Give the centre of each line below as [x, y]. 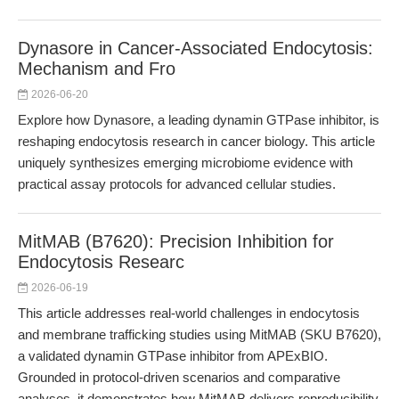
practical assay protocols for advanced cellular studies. [177, 184]
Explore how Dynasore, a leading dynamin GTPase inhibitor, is [199, 120]
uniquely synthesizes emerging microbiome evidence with [185, 163]
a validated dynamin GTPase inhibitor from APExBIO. [173, 356]
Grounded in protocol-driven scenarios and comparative [179, 377]
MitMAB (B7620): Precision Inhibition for [176, 241]
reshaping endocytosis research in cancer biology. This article [196, 141]
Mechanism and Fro [97, 69]
